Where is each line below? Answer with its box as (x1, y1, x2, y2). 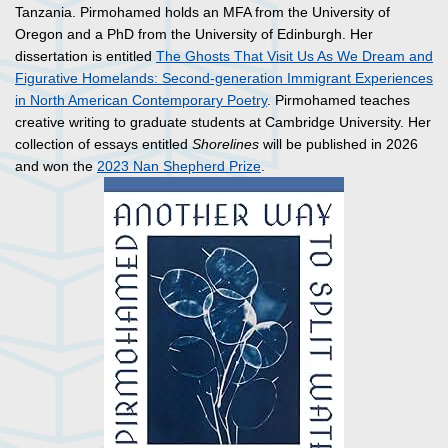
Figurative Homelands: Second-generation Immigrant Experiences (15, 70, 433, 87)
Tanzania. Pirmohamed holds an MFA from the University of (15, 4, 390, 21)
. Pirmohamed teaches (267, 92, 410, 109)
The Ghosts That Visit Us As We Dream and (156, 48, 433, 65)
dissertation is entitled (15, 48, 156, 65)
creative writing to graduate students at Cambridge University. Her (15, 114, 431, 131)
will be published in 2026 (259, 136, 418, 153)
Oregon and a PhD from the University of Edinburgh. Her (15, 26, 373, 43)
